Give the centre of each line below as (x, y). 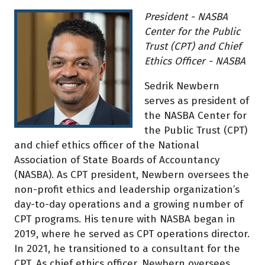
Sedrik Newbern (182, 86)
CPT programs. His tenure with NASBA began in (125, 219)
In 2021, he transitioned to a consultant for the (127, 249)
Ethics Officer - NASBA (195, 62)
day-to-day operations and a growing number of (129, 205)
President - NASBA (186, 17)
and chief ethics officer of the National (107, 146)
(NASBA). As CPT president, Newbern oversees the (132, 175)
